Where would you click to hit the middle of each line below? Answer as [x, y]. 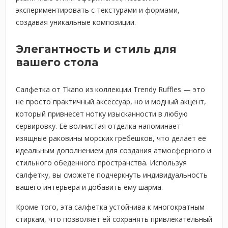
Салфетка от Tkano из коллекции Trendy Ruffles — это [110, 89]
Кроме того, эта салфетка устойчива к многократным [110, 207]
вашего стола [57, 62]
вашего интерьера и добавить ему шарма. [89, 187]
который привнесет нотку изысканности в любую [102, 114]
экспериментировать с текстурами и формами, [98, 10]
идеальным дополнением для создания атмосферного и [113, 150]
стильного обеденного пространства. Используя [101, 163]
